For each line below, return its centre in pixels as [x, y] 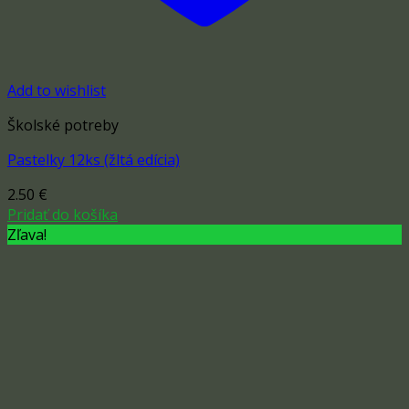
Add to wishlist [57, 91]
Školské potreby [63, 126]
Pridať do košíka [63, 215]
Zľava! [27, 235]
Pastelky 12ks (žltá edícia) [94, 160]
